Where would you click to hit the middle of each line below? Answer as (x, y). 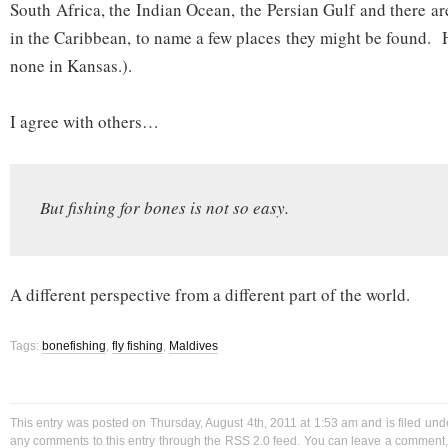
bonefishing (74, 346)
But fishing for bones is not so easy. (164, 208)
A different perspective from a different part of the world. (210, 295)
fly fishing (137, 346)
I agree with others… (84, 122)
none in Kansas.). (71, 66)
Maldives (193, 346)
